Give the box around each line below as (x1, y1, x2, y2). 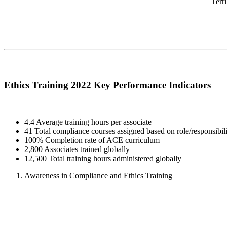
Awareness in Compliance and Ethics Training (24, 171, 172, 180)
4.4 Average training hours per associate (24, 118, 152, 127)
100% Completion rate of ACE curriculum (24, 136, 160, 145)
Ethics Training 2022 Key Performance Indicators (4, 80, 211, 91)
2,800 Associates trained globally (24, 145, 130, 154)
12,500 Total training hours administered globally (24, 154, 181, 163)
